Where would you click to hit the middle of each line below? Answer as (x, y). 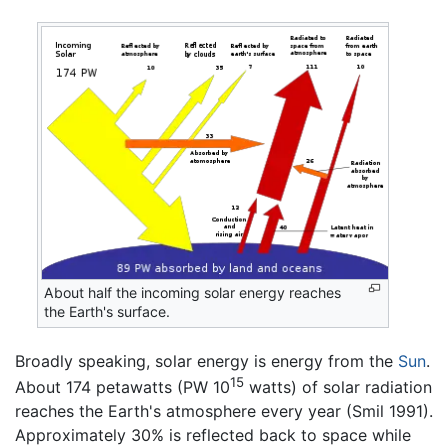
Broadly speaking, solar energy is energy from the (206, 360)
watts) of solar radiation (338, 387)
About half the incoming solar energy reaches (193, 293)
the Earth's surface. (107, 312)
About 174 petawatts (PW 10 (122, 387)
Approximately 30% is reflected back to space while (213, 435)
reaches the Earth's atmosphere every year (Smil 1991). (224, 411)
